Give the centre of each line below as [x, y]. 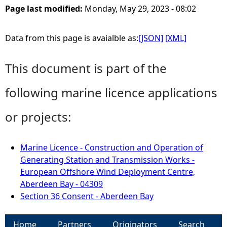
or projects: [38, 117]
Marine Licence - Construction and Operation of [112, 147]
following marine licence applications [111, 92]
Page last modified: [45, 9]
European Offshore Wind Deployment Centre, [108, 172]
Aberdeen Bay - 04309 [62, 184]
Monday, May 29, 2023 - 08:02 [140, 9]
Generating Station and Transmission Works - [107, 160]
